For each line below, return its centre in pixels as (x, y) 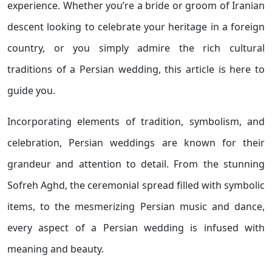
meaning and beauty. (56, 249)
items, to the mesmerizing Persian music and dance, (136, 206)
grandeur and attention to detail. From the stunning (136, 164)
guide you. (31, 90)
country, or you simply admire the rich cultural (136, 48)
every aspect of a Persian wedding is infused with (136, 228)
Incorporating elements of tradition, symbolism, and (136, 121)
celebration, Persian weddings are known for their (136, 143)
